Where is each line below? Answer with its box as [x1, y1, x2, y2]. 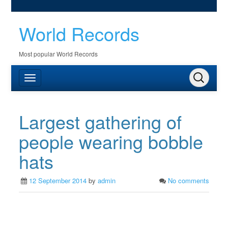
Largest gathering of [19, 108, 182, 134]
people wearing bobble [19, 128, 204, 154]
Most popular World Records [19, 49, 98, 58]
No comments [167, 176, 209, 185]
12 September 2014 [29, 176, 87, 185]
